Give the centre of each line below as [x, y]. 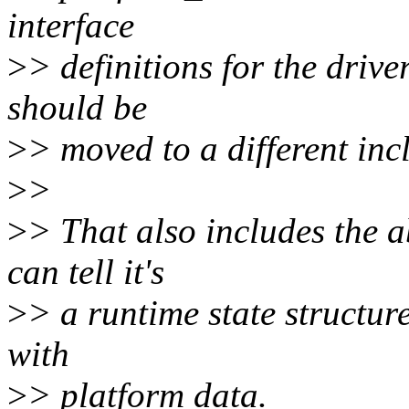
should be [77, 108]
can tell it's [86, 272]
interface [71, 26]
